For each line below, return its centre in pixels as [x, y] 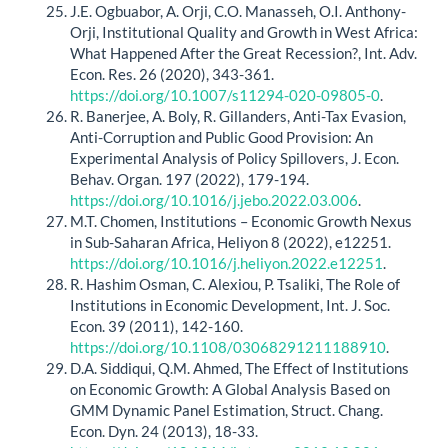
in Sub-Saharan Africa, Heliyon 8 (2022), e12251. [230, 241]
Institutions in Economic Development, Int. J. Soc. [230, 304]
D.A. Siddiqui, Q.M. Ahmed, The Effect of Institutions [239, 367]
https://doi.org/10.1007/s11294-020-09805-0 [225, 94]
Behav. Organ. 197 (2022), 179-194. [189, 178]
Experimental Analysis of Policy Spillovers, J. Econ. [234, 157]
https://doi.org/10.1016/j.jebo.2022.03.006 [214, 199]
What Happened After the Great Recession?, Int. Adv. [243, 52]
